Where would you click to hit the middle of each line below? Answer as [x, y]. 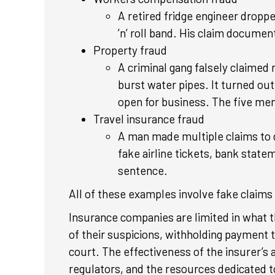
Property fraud [131, 50]
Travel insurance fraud [150, 119]
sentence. [143, 170]
